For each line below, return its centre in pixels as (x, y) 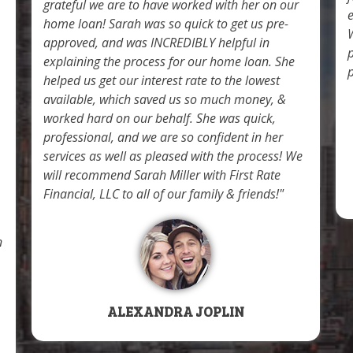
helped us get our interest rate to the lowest (162, 80)
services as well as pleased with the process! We (173, 156)
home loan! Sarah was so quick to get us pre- (166, 23)
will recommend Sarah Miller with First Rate (162, 175)
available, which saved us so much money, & (165, 99)
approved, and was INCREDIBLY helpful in (156, 42)
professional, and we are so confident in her (163, 137)
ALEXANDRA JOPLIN (176, 311)
